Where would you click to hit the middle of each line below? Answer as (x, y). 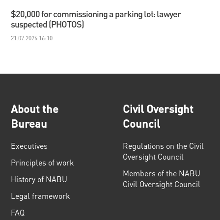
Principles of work (43, 162)
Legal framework (41, 195)
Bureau (29, 123)
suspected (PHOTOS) (48, 24)
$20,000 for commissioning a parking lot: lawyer (96, 13)
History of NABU (39, 179)
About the (35, 108)
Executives (29, 145)
